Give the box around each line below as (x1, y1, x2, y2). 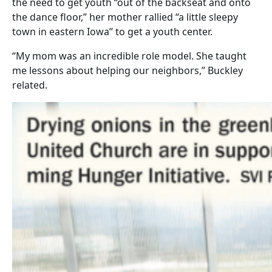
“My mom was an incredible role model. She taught (12, 49, 246, 63)
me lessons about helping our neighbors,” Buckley (12, 63, 243, 77)
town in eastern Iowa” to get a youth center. (12, 24, 212, 38)
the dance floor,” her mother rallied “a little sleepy (12, 10, 238, 24)
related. (12, 78, 47, 92)
